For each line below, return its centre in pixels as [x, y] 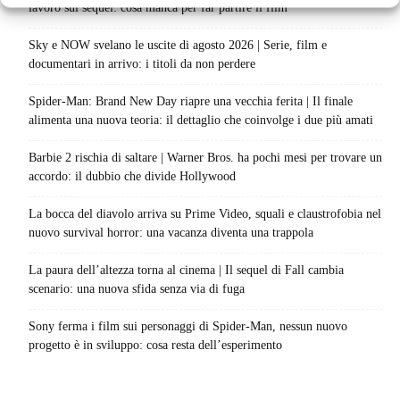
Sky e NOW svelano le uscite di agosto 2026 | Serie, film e [178, 46]
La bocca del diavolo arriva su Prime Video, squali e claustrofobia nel [205, 214]
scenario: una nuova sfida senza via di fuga [137, 289]
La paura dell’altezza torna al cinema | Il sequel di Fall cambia [186, 271]
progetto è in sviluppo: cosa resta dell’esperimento [155, 346]
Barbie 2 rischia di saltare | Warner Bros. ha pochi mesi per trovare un [205, 158]
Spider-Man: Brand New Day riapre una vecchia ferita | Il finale [191, 102]
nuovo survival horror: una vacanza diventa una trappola [171, 233]
